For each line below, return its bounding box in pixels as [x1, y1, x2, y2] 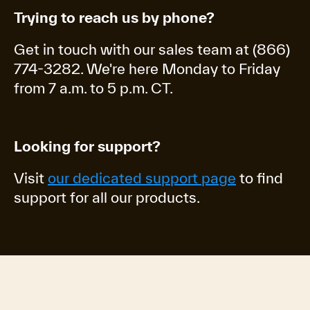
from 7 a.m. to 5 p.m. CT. [14, 80, 173, 96]
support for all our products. [14, 189, 200, 206]
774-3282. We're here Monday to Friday [14, 60, 280, 77]
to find [236, 170, 283, 186]
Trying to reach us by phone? [14, 9, 215, 26]
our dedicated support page [48, 170, 236, 186]
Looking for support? [14, 138, 161, 154]
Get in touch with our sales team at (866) [14, 41, 290, 57]
